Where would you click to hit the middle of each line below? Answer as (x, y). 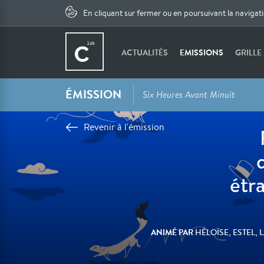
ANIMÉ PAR (173, 232)
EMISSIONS (202, 52)
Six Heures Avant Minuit (189, 95)
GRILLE (249, 52)
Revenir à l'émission (124, 127)
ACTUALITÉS (145, 52)
